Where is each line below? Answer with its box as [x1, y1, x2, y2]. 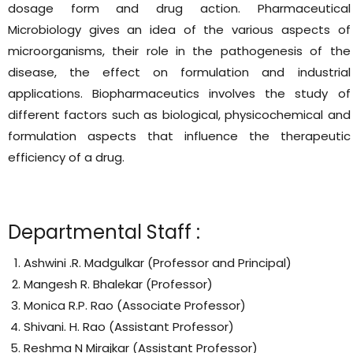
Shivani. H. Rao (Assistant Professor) [24, 318, 234, 335]
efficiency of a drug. [8, 148, 124, 165]
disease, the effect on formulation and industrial [8, 63, 351, 80]
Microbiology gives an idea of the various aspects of [8, 20, 351, 38]
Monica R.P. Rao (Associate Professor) [24, 296, 246, 314]
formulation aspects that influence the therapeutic [8, 127, 351, 144]
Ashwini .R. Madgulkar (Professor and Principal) [24, 254, 292, 271]
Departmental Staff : [8, 218, 200, 245]
